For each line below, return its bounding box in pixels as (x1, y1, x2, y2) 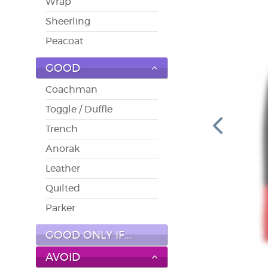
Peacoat (45, 36, 83, 47)
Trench (45, 124, 78, 135)
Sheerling (45, 17, 90, 27)
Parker (45, 203, 75, 214)
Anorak (45, 144, 80, 154)
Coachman (45, 85, 98, 95)
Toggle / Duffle (45, 105, 112, 115)
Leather (45, 164, 80, 174)
